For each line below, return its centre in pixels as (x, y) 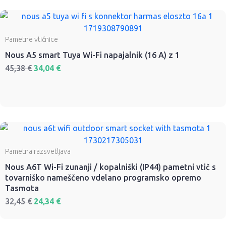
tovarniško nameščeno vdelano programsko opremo (103, 177)
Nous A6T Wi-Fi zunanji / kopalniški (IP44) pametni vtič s (110, 167)
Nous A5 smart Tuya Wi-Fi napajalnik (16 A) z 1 (92, 55)
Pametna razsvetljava (38, 151)
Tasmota (22, 188)
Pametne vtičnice (32, 39)
